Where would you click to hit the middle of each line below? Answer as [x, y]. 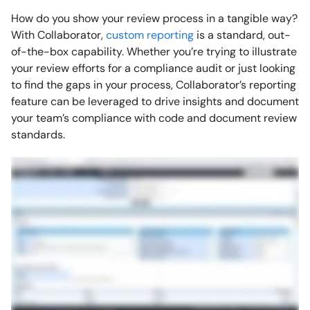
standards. [38, 135]
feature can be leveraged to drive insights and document [155, 101]
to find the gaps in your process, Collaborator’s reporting [154, 85]
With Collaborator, [58, 35]
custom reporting [150, 35]
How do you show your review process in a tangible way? [154, 18]
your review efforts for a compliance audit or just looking [153, 68]
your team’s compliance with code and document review [154, 118]
